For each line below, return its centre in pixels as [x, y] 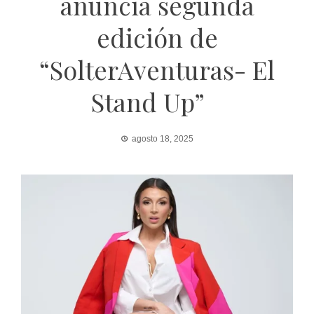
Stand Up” [157, 102]
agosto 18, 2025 [163, 139]
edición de [157, 37]
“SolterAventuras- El [157, 70]
